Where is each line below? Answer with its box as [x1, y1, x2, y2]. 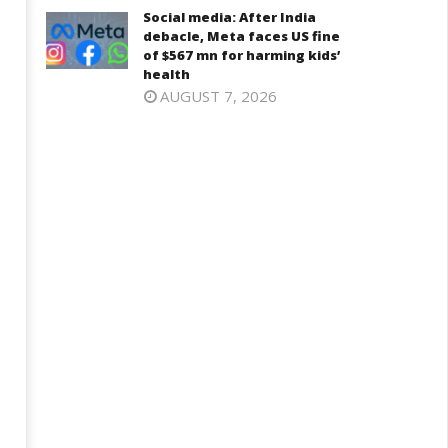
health [143, 65, 191, 83]
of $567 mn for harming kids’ [143, 46, 341, 64]
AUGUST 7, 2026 [160, 86, 278, 106]
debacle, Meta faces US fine [143, 27, 341, 45]
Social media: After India [143, 8, 317, 26]
